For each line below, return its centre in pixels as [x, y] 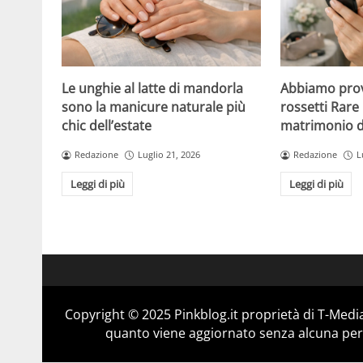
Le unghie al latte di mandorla [152, 89]
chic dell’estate [107, 126]
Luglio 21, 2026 [169, 155]
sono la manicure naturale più [154, 107]
